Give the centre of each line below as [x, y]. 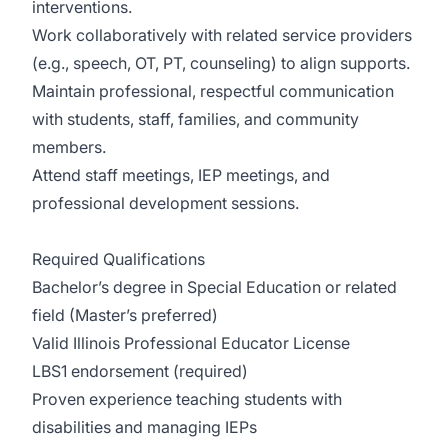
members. [69, 147]
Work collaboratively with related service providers [222, 35]
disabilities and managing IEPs [144, 427]
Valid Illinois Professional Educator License [191, 343]
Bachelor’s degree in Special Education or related [214, 287]
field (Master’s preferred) [125, 315]
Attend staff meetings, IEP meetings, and [181, 175]
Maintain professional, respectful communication [213, 91]
